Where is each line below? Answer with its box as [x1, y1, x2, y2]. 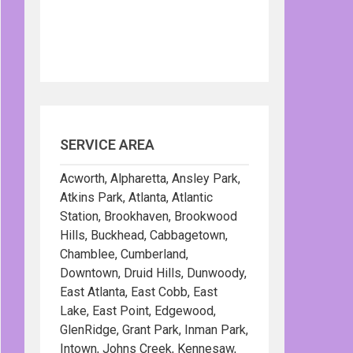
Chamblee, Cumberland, [60, 247, 188, 262]
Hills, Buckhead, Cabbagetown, [60, 228, 228, 243]
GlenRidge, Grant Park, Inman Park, [60, 322, 248, 337]
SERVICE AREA [60, 136, 154, 153]
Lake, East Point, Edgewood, [60, 303, 216, 318]
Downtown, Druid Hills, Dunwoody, [60, 266, 247, 281]
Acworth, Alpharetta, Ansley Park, [60, 171, 240, 186]
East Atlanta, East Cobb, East [60, 284, 217, 299]
